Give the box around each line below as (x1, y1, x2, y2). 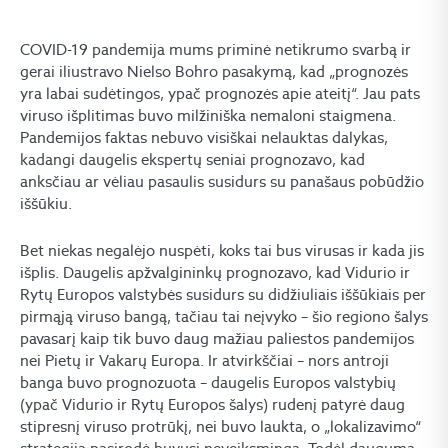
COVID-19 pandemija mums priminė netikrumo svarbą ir (20, 39, 411, 59)
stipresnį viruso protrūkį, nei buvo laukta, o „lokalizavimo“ (20, 416, 421, 436)
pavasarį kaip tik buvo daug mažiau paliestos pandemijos (20, 328, 414, 348)
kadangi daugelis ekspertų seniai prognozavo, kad (20, 149, 365, 169)
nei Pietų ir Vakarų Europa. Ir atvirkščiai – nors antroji (20, 350, 389, 370)
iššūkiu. (20, 193, 72, 213)
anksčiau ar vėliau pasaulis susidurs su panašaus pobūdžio (20, 171, 424, 191)
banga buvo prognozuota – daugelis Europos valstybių (20, 372, 396, 392)
